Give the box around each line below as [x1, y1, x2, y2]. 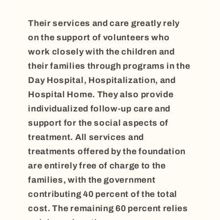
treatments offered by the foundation [28, 146, 186, 156]
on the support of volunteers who [28, 32, 170, 42]
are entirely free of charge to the [28, 161, 166, 170]
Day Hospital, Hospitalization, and [28, 75, 176, 85]
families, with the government [28, 175, 156, 185]
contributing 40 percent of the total [28, 189, 178, 199]
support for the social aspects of [28, 118, 169, 128]
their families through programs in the [28, 61, 191, 71]
